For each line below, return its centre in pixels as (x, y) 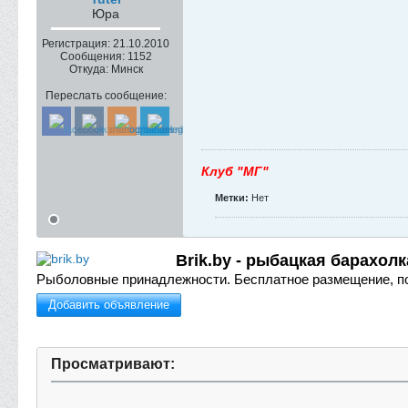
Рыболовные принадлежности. (133, 279)
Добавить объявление (109, 305)
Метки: (232, 198)
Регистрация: (76, 44)
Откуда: (88, 69)
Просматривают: (113, 364)
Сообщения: (92, 56)
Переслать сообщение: (106, 96)
